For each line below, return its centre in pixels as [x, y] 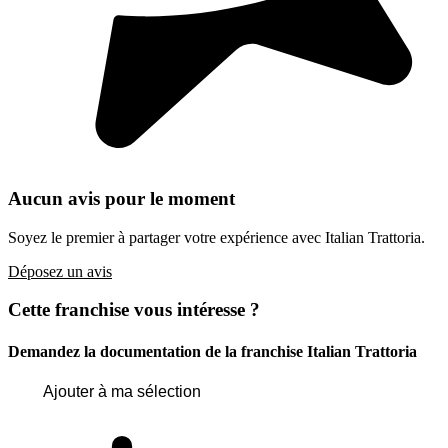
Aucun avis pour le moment [121, 198]
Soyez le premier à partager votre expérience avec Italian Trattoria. [216, 237]
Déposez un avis [60, 271]
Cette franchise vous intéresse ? [134, 310]
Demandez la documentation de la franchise [157, 351]
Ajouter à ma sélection [122, 391]
